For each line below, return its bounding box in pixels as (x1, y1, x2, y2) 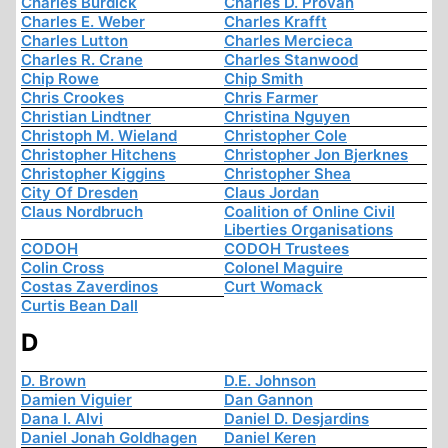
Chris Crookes (21, 88, 124, 108)
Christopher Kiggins (21, 164, 165, 184)
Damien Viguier (21, 390, 132, 410)
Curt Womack (224, 277, 323, 297)
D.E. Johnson (224, 371, 316, 391)
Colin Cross (21, 258, 104, 278)
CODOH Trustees (224, 239, 349, 259)
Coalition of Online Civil (224, 202, 395, 222)
